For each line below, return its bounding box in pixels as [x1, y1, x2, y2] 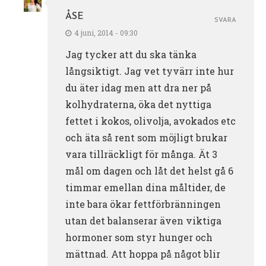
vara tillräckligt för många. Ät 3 [65, 147, 217, 160]
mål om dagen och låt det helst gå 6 [65, 164, 233, 177]
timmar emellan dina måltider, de [65, 180, 226, 194]
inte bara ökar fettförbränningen [65, 197, 221, 210]
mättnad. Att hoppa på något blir [65, 247, 220, 260]
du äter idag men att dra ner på [65, 81, 211, 94]
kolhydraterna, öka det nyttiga [65, 97, 211, 110]
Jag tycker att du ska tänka [65, 47, 197, 61]
